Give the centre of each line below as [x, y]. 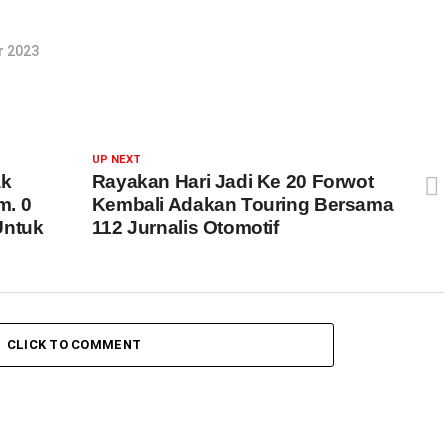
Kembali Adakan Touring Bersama [242, 204]
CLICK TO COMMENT [74, 344]
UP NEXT [116, 159]
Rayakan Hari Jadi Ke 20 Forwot [232, 181]
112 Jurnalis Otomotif [185, 227]
